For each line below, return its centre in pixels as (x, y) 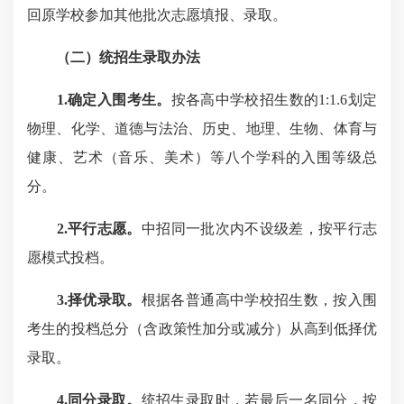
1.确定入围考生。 (114, 100)
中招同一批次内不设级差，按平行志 (259, 229)
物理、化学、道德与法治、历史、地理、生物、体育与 (202, 129)
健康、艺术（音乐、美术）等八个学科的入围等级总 (202, 157)
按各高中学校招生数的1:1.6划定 (274, 100)
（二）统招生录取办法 (128, 57)
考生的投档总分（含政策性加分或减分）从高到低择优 (202, 329)
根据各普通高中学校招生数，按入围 (259, 300)
